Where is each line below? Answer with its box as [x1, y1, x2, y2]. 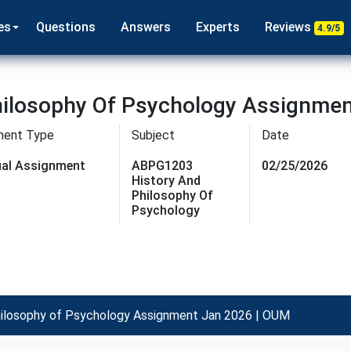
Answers [120, 20, 171, 34]
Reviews [264, 20, 314, 34]
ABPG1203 [131, 158, 193, 173]
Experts [195, 20, 240, 34]
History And [131, 173, 201, 188]
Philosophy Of [131, 188, 213, 203]
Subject [131, 128, 175, 143]
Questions [35, 20, 96, 34]
